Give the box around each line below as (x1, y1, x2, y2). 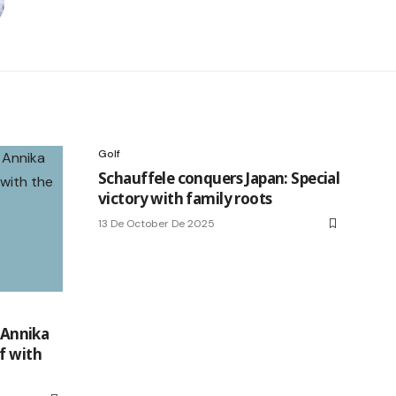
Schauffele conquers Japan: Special (98, 168, 340, 189)
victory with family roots (98, 188, 272, 209)
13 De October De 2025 (98, 217, 215, 232)
